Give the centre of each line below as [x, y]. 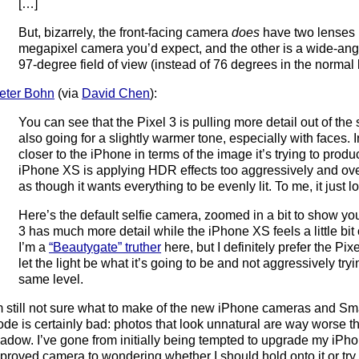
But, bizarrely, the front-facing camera [125, 32]
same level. [51, 279]
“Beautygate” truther [105, 247]
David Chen [116, 93]
